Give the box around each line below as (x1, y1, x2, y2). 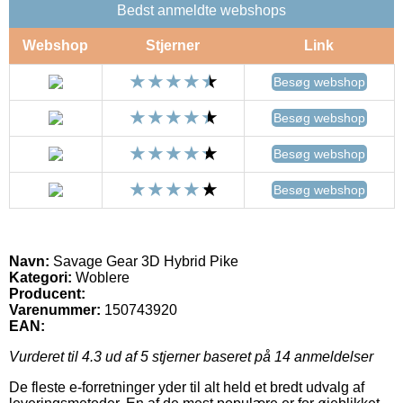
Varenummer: (9, 301, 101, 318)
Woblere (72, 269, 130, 285)
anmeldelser (291, 348, 373, 364)
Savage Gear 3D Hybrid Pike (49, 253, 238, 269)
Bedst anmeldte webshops (117, 2, 286, 18)
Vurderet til (9, 348, 82, 364)
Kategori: (9, 269, 72, 285)
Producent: (9, 285, 85, 301)
